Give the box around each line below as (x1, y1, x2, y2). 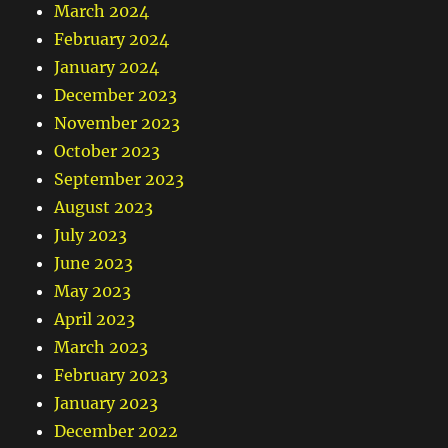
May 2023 (54, 281, 132, 302)
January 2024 (54, 57, 160, 78)
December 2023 (54, 85, 178, 106)
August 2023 (54, 197, 154, 218)
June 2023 (54, 253, 134, 274)
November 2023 (54, 113, 181, 134)
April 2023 (54, 309, 136, 330)
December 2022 (54, 421, 179, 442)
